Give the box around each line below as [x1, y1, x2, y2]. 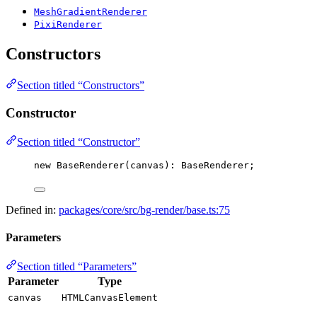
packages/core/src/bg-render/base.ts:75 [59, 203, 230, 216]
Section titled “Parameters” [17, 260, 137, 273]
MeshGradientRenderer [34, 6, 147, 18]
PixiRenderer [34, 19, 102, 30]
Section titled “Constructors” [17, 79, 144, 92]
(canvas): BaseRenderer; [125, 159, 255, 171]
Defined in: [6, 203, 59, 216]
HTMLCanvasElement [62, 292, 158, 304]
